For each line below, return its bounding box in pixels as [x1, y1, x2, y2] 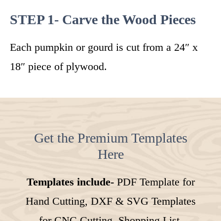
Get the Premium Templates [34, 130, 187, 146]
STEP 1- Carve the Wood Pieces [10, 12, 196, 28]
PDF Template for [113, 176, 195, 188]
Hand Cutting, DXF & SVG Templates [25, 195, 196, 208]
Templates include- [26, 176, 114, 188]
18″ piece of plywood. [10, 60, 107, 73]
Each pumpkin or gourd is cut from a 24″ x [10, 41, 198, 54]
